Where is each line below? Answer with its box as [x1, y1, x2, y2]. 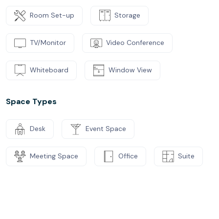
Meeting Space [30, 152, 78, 160]
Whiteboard [30, 66, 68, 74]
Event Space [86, 124, 126, 133]
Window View [109, 66, 152, 74]
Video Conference [106, 38, 164, 47]
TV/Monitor [30, 38, 66, 47]
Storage [114, 11, 140, 20]
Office [118, 152, 138, 160]
